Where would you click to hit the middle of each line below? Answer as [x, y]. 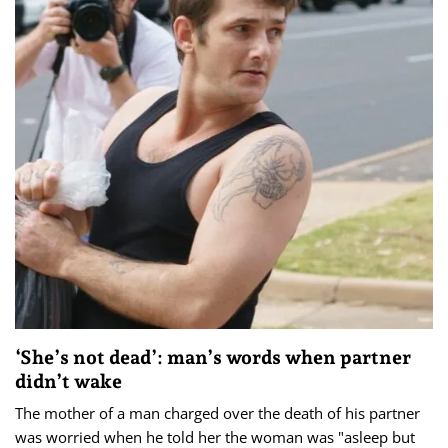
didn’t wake [68, 380]
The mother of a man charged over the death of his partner [217, 412]
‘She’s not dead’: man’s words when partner [213, 356]
